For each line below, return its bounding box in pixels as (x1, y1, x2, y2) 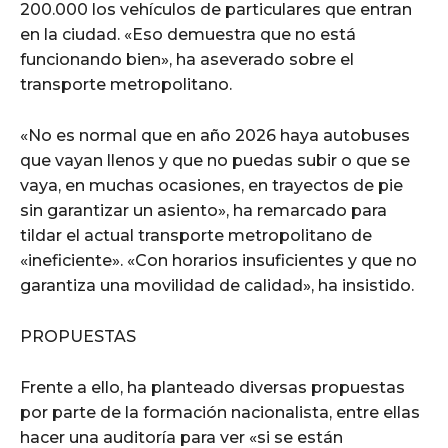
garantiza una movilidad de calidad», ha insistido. (20, 275, 414, 295)
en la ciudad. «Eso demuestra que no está (20, 24, 356, 44)
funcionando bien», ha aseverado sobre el (20, 49, 354, 69)
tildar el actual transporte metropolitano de (20, 225, 372, 245)
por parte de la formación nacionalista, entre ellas (20, 402, 420, 422)
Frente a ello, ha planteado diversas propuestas (20, 377, 405, 397)
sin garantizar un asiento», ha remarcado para (20, 200, 387, 220)
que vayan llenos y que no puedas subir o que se (20, 150, 410, 170)
